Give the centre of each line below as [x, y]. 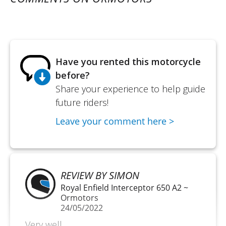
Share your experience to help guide [130, 89]
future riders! [82, 102]
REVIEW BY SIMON [100, 175]
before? [73, 75]
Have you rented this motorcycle [128, 61]
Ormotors [79, 197]
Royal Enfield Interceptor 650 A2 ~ [124, 187]
